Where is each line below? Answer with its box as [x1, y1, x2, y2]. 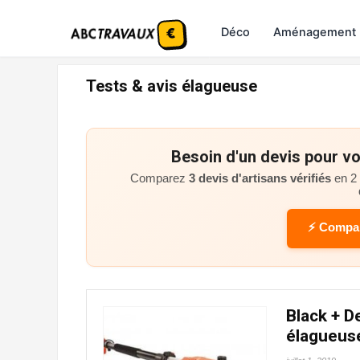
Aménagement [273, 25, 356, 39]
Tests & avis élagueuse [86, 76, 257, 96]
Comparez [129, 172, 189, 185]
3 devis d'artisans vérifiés [188, 172, 331, 185]
